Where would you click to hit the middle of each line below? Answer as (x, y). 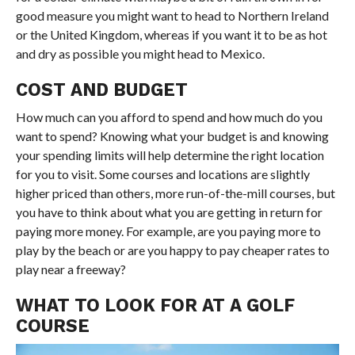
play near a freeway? (71, 269)
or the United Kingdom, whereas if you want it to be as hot (171, 34)
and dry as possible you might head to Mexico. (140, 53)
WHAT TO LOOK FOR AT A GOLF (155, 305)
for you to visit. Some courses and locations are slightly (162, 174)
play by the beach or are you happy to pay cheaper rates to (172, 250)
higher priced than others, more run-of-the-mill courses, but (175, 193)
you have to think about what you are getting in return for (169, 212)
